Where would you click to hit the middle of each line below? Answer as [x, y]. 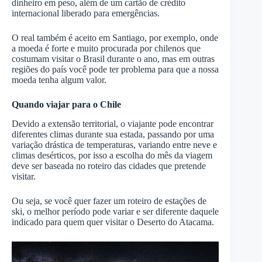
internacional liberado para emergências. [86, 13]
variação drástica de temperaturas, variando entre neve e [114, 144]
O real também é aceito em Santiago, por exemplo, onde [115, 37]
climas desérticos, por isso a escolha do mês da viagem [112, 155]
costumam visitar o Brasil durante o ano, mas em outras [113, 58]
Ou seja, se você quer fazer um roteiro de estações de [109, 201]
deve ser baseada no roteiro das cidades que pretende [109, 166]
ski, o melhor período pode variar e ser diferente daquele [115, 211]
